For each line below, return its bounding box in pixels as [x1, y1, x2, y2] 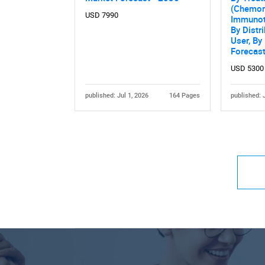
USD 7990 [85, 11, 118, 20]
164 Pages [169, 92, 201, 100]
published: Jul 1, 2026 [85, 92, 148, 100]
